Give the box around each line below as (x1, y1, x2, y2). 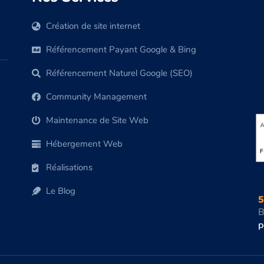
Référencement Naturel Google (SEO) (45, 67, 193, 80)
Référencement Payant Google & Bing (45, 44, 196, 56)
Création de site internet (45, 20, 140, 32)
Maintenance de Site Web (45, 114, 148, 127)
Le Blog (45, 185, 75, 197)
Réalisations (45, 161, 93, 174)
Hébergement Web (45, 138, 123, 150)
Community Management (45, 91, 147, 103)
